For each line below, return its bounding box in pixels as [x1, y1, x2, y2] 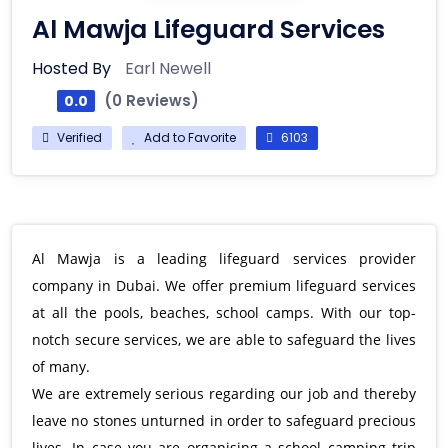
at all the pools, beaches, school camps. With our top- [32, 303, 416, 323]
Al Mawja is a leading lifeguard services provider [32, 249, 416, 269]
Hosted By [32, 57, 115, 81]
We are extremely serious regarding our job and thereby [32, 384, 416, 404]
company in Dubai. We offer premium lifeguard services [32, 276, 416, 296]
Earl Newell [125, 57, 211, 81]
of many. [32, 357, 90, 377]
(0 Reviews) [104, 90, 199, 112]
